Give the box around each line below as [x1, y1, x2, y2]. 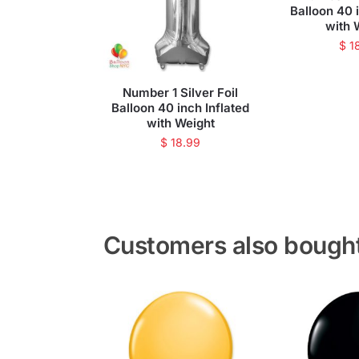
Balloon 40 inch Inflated [111, 99, 250, 115]
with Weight [146, 115, 215, 131]
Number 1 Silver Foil [123, 84, 239, 100]
